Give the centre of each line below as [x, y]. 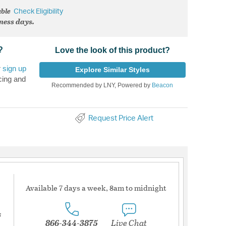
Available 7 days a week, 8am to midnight [96, 188]
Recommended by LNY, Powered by [102, 85]
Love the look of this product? [112, 50]
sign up [14, 68]
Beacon [163, 85]
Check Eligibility [38, 12]
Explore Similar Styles [112, 69]
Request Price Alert [121, 118]
